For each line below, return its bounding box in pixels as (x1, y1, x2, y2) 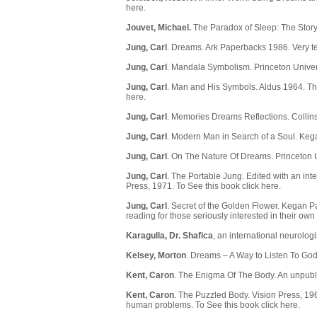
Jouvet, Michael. (126, 23, 191, 33)
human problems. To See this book (126, 300, 261, 311)
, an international (213, 231, 279, 241)
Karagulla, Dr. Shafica (126, 231, 213, 241)
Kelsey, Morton (126, 250, 186, 261)
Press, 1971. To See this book (126, 181, 242, 192)
